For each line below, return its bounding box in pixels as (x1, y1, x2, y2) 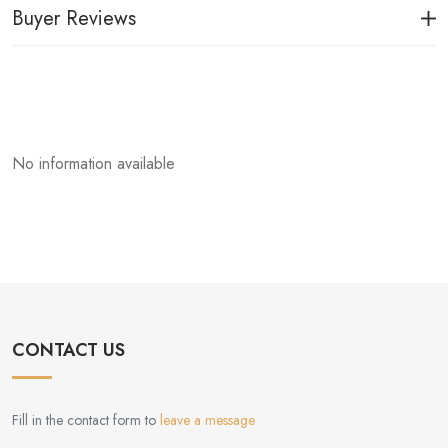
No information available (12, 152, 175, 175)
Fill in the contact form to (12, 410, 160, 431)
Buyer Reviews (12, 4, 136, 33)
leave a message (160, 410, 255, 431)
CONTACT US (12, 337, 125, 364)
